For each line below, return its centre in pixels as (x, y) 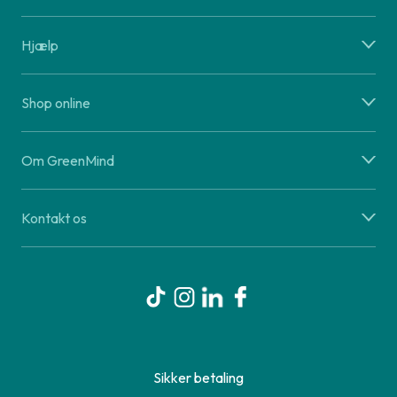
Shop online (56, 103)
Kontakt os (54, 218)
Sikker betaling (198, 378)
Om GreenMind (68, 161)
